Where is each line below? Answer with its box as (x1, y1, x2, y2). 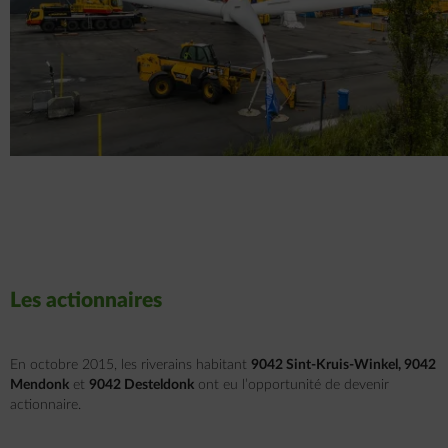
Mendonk (10, 378, 69, 392)
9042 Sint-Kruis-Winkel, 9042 (251, 358, 436, 372)
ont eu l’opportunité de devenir (194, 378, 389, 392)
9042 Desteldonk (89, 378, 194, 392)
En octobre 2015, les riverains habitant (10, 358, 251, 372)
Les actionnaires (10, 290, 162, 311)
